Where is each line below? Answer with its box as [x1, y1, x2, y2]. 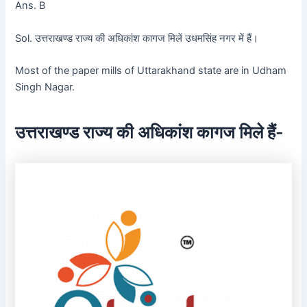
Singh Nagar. [15, 81, 75, 94]
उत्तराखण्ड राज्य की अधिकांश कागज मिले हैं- [15, 121, 284, 143]
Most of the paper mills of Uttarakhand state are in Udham [15, 64, 287, 77]
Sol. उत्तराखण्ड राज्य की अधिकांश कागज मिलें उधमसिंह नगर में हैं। [15, 32, 259, 45]
